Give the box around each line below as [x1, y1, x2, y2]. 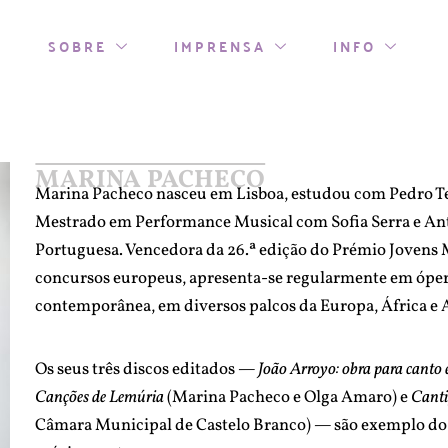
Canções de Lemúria [35, 385, 168, 409]
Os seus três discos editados [35, 357, 236, 381]
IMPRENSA [174, 32, 267, 59]
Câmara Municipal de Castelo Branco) [35, 413, 312, 437]
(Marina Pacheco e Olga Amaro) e [167, 385, 409, 409]
